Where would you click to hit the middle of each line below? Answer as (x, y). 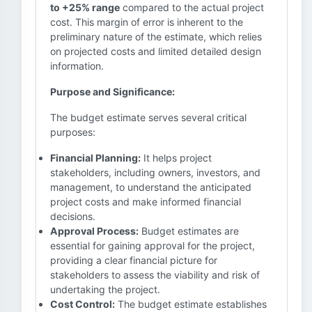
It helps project (176, 158)
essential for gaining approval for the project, (153, 245)
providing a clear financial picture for (134, 260)
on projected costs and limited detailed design (156, 51)
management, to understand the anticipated (151, 187)
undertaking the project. (105, 289)
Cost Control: (83, 304)
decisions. (73, 216)
